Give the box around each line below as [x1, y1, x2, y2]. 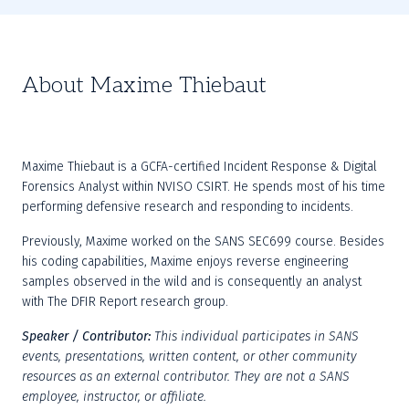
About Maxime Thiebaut [22, 72, 267, 99]
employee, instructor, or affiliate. [22, 389, 206, 404]
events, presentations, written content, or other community [22, 349, 357, 364]
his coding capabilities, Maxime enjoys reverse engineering [22, 254, 348, 269]
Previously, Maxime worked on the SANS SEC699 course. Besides [22, 234, 384, 249]
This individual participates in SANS [154, 329, 359, 344]
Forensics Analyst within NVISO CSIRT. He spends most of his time [22, 179, 385, 194]
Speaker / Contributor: [22, 329, 151, 344]
